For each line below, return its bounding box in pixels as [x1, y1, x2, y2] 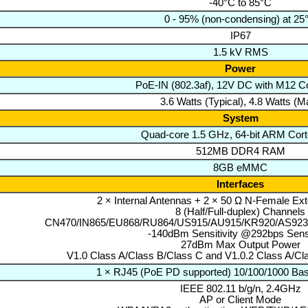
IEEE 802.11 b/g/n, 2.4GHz [179, 283, 301, 294]
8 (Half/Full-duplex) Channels [175, 206, 305, 217]
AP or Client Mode [199, 294, 281, 305]
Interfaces [217, 178, 264, 190]
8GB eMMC [213, 162, 267, 173]
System [222, 112, 258, 124]
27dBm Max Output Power [180, 239, 300, 250]
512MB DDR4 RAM [195, 145, 285, 157]
